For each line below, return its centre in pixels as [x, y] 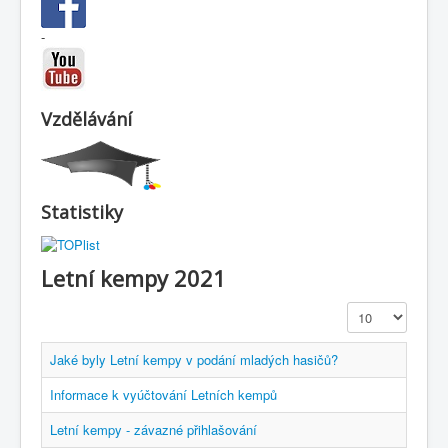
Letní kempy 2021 [133, 278]
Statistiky [82, 212]
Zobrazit [370, 311]
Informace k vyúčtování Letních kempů [163, 395]
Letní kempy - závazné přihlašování [153, 430]
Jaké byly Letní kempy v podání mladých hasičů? [194, 360]
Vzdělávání [86, 118]
